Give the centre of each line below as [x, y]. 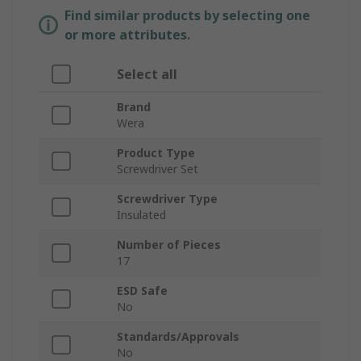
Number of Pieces [169, 245]
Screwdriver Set [158, 169]
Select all [147, 75]
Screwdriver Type [167, 199]
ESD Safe [142, 291]
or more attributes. [127, 35]
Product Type [156, 153]
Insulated [141, 215]
